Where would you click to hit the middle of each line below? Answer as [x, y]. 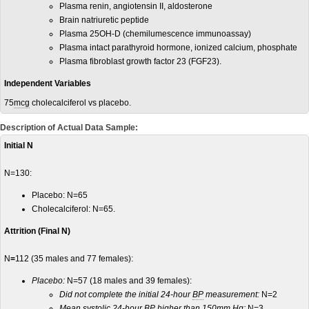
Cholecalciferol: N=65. [73, 209]
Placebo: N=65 [60, 195]
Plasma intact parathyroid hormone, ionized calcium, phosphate [178, 48]
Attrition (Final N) [37, 231]
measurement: [231, 295]
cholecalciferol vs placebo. [80, 103]
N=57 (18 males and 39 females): [128, 281]
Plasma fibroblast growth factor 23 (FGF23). [140, 61]
